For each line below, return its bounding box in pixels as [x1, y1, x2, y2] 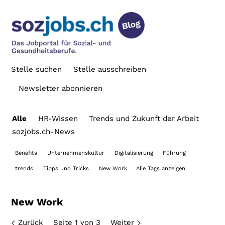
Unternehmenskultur [47, 150, 104, 157]
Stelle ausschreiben [73, 64, 146, 74]
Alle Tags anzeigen [136, 165, 185, 172]
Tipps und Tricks [43, 165, 89, 172]
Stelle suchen [11, 64, 62, 74]
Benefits [15, 150, 37, 157]
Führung [163, 150, 186, 157]
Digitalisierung [114, 150, 153, 157]
